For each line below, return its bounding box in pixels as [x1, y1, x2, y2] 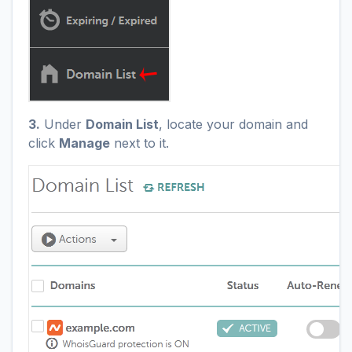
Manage [59, 135, 110, 151]
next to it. [110, 135, 169, 151]
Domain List [86, 116, 159, 132]
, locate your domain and [159, 116, 308, 132]
